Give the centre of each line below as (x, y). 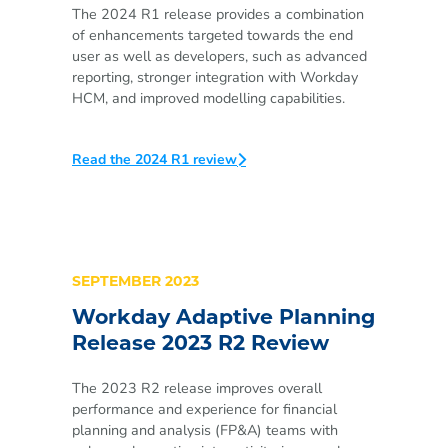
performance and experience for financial (204, 409)
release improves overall (243, 388)
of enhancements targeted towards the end (212, 34)
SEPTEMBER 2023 (135, 282)
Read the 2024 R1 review (154, 159)
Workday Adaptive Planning (223, 318)
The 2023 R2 (116, 388)
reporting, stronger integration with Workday (215, 76)
